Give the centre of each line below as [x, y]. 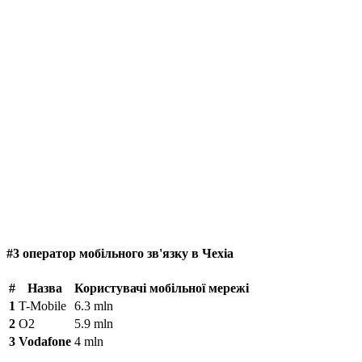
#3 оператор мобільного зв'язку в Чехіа [120, 254]
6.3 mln [94, 305]
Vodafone [45, 341]
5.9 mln [94, 323]
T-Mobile [42, 305]
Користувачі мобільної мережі [162, 288]
